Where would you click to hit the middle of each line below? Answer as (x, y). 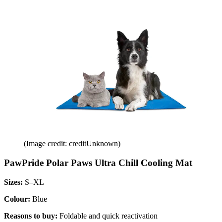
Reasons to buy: (31, 216)
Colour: (17, 199)
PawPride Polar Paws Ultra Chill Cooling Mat (98, 163)
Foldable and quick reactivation (108, 216)
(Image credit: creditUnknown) (72, 144)
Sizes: (13, 182)
